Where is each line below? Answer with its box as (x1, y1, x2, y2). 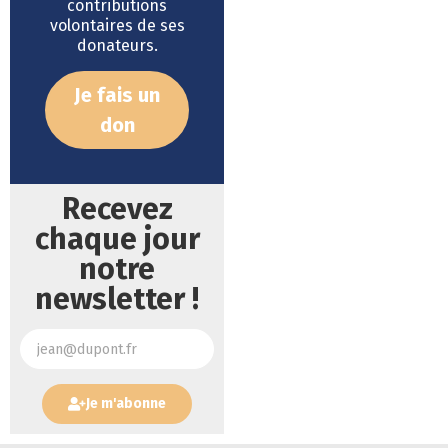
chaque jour (34, 220, 200, 257)
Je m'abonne (86, 395, 166, 413)
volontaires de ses (49, 15, 185, 35)
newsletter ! (35, 280, 199, 317)
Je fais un (74, 82, 160, 107)
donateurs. (76, 35, 158, 55)
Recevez (61, 190, 173, 227)
